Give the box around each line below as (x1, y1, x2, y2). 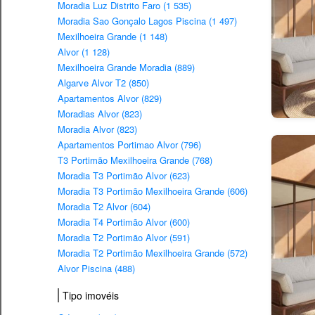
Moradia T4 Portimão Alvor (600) (58, 215, 190, 229)
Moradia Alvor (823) (58, 122, 137, 136)
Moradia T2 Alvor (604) (58, 200, 150, 214)
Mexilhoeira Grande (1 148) (58, 30, 167, 44)
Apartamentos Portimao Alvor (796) (58, 138, 201, 152)
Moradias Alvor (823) (58, 107, 142, 121)
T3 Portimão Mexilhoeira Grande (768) (58, 153, 212, 167)
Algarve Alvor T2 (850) (58, 76, 149, 90)
